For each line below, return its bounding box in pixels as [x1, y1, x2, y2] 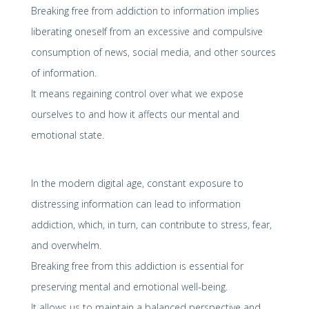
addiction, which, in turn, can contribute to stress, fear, [30, 217, 272, 231]
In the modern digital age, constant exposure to [30, 176, 243, 190]
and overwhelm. [30, 238, 101, 252]
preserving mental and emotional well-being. [30, 279, 228, 293]
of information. [30, 66, 97, 79]
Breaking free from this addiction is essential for [30, 259, 243, 272]
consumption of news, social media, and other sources [30, 45, 276, 59]
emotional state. [30, 128, 104, 141]
